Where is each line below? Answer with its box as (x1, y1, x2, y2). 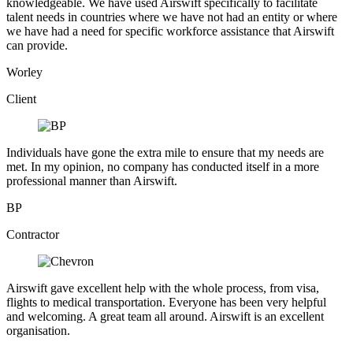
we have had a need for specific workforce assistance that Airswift (6, 24, 334, 38)
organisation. (6, 323, 70, 337)
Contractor (6, 227, 59, 241)
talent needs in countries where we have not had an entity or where (6, 9, 337, 24)
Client (6, 91, 36, 106)
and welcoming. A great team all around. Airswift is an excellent (6, 309, 324, 323)
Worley (6, 65, 43, 79)
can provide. (6, 38, 68, 52)
